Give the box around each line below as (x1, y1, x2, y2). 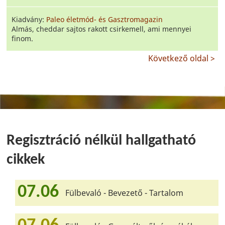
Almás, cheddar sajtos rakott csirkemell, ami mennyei (12, 24, 192, 34)
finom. (12, 34, 34, 43)
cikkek (7, 152, 45, 168)
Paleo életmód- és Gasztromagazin (46, 15, 163, 24)
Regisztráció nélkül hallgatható (7, 133, 196, 149)
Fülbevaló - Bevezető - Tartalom (65, 187, 184, 198)
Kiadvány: (12, 15, 47, 24)
